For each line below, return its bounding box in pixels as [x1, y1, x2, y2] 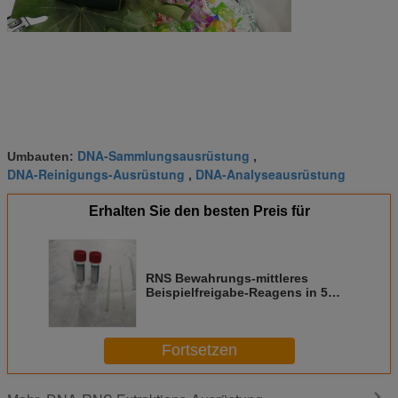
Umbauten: [7, 148, 77, 163]
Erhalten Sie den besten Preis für [88, 203, 310, 219]
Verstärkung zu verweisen [146, 313, 301, 328]
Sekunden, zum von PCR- [146, 298, 299, 314]
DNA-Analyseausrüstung [195, 164, 346, 183]
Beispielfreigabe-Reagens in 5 [146, 284, 328, 299]
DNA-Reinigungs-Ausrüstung [7, 164, 185, 183]
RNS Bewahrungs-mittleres [146, 270, 308, 285]
